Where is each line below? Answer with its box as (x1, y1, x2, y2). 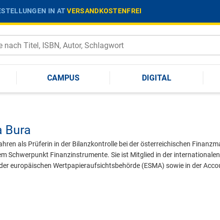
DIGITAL (142, 73, 171, 82)
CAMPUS (47, 73, 80, 82)
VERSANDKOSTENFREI (67, 6, 142, 15)
